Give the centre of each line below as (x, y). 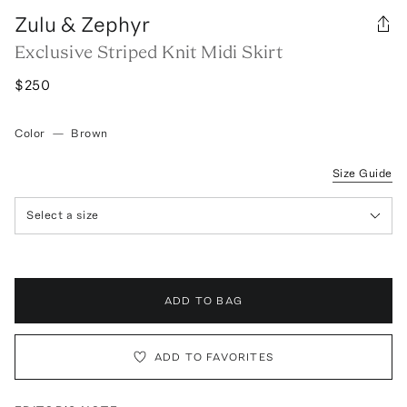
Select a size (63, 215)
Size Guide (362, 173)
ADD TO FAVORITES (214, 357)
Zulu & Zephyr (82, 24)
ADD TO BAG (203, 300)
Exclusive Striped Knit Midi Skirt (149, 51)
